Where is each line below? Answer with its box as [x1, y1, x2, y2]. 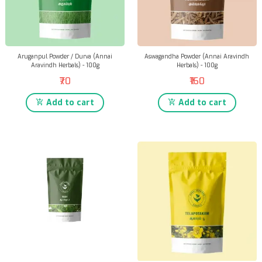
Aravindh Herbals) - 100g [30, 61, 99, 70]
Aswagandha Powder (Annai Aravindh [144, 53, 250, 61]
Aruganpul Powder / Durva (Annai [18, 53, 113, 61]
